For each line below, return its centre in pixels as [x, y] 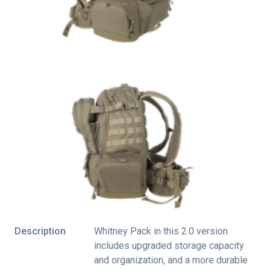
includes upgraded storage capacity [169, 246]
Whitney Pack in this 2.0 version [161, 231]
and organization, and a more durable [171, 260]
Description [40, 231]
